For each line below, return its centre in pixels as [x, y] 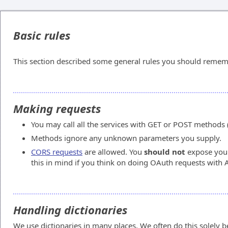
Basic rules [42, 35]
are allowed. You [113, 152]
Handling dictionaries [70, 210]
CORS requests [57, 152]
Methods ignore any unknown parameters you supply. [126, 138]
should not [165, 152]
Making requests [57, 108]
